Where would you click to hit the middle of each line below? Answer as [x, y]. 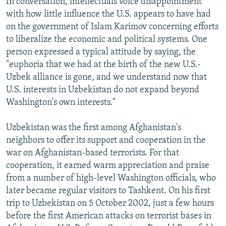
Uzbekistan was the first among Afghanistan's [94, 128]
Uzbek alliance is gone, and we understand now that [106, 77]
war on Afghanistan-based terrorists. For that [93, 153]
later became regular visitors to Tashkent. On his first [108, 191]
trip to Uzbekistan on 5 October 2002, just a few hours [110, 203]
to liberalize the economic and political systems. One [107, 39]
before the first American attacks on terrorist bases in [109, 216]
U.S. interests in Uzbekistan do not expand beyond [103, 90]
